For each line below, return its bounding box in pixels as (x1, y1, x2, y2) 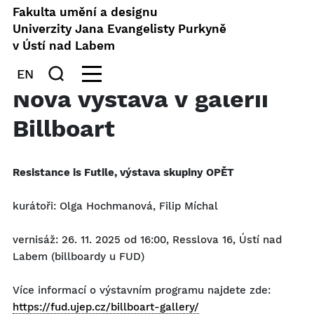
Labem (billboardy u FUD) (13, 250, 144, 263)
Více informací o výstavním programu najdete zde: (13, 284, 271, 296)
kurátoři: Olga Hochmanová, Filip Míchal (13, 200, 218, 212)
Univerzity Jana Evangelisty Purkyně (13, 22, 226, 36)
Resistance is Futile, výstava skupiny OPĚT (13, 166, 234, 179)
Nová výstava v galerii (13, 85, 268, 113)
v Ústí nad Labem (13, 39, 115, 53)
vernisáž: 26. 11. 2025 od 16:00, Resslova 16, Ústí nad (13, 233, 282, 246)
